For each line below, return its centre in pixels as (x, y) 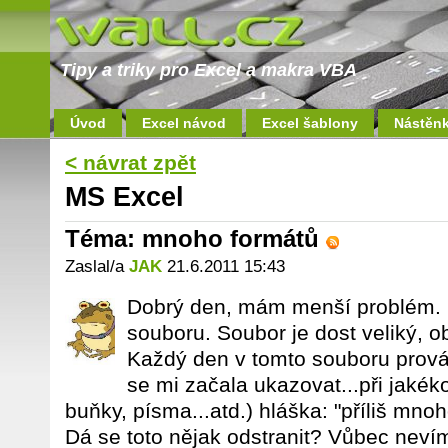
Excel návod (184, 123)
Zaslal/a (97, 266)
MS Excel (124, 197)
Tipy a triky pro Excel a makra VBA (208, 70)
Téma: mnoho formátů (195, 238)
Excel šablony (310, 123)
